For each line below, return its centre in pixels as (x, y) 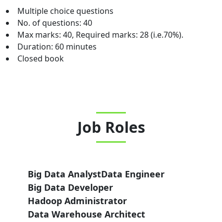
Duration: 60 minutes (57, 47)
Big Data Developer (70, 187)
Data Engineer (133, 174)
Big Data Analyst (64, 174)
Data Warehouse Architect (86, 214)
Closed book (41, 58)
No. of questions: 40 (55, 23)
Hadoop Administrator (77, 201)
